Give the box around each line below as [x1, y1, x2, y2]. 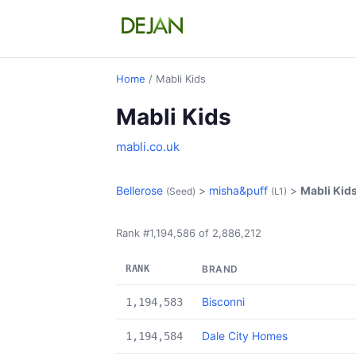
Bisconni [202, 295, 245, 308]
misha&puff [209, 184, 268, 197]
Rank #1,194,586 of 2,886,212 [116, 226, 261, 239]
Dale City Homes [202, 329, 288, 342]
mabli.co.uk [116, 139, 180, 154]
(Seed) [166, 185, 195, 197]
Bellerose [116, 184, 163, 197]
